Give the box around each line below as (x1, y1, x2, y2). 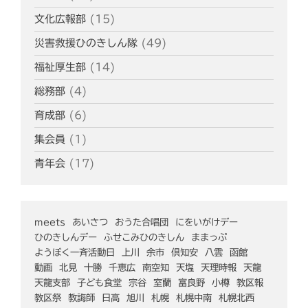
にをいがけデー (175, 217, 238, 228)
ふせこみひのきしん (104, 232, 184, 243)
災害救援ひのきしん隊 (34, 38, 137, 49)
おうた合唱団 (115, 217, 168, 228)
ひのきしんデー (34, 232, 97, 243)
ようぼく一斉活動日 (34, 247, 115, 258)
